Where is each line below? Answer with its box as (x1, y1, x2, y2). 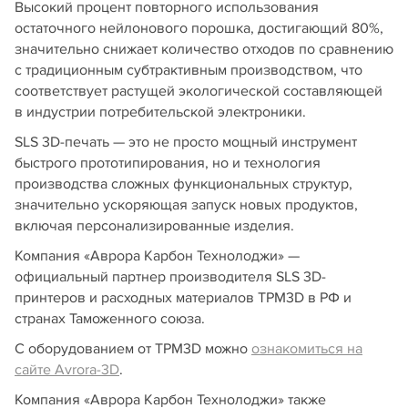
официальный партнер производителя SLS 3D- (15, 267, 326, 286)
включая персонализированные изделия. (15, 216, 294, 235)
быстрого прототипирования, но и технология (15, 153, 321, 172)
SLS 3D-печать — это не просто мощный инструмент (15, 132, 357, 151)
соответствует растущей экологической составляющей (15, 81, 382, 100)
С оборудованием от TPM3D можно (15, 339, 251, 358)
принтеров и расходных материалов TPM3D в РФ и (15, 288, 352, 307)
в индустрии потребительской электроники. (15, 102, 306, 121)
